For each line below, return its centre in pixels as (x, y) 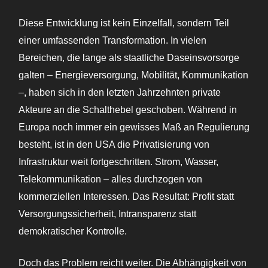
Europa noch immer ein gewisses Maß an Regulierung (134, 127)
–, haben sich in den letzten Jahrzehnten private (120, 93)
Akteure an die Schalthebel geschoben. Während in (128, 110)
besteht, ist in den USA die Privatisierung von (114, 145)
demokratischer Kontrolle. (73, 232)
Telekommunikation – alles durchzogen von (110, 179)
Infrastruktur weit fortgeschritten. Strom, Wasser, (118, 162)
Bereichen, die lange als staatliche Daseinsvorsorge (129, 58)
